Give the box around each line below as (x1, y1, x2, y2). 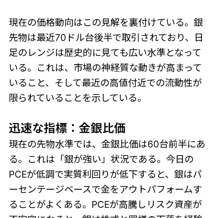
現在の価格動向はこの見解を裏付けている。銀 (8, 16, 203, 28)
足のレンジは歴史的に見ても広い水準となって (8, 46, 201, 58)
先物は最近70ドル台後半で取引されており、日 (8, 31, 203, 43)
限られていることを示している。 (8, 91, 146, 104)
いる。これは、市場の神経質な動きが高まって (8, 61, 202, 73)
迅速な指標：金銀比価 (8, 121, 126, 135)
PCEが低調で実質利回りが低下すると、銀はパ (8, 168, 202, 180)
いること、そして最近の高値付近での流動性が (8, 76, 202, 89)
